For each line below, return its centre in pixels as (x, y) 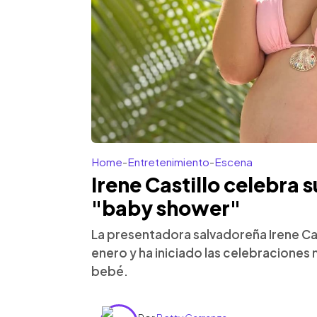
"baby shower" (166, 208)
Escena (234, 162)
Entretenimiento (168, 162)
